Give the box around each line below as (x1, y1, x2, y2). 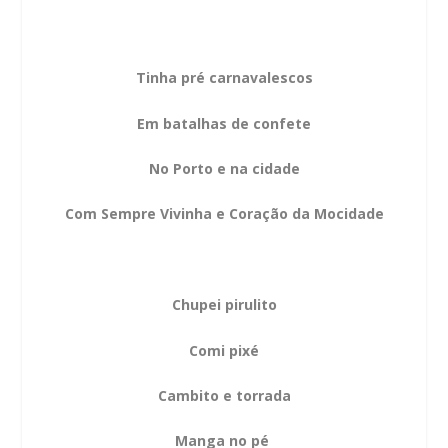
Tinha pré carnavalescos (135, 68, 313, 88)
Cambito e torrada (157, 385, 291, 405)
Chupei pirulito (171, 295, 277, 315)
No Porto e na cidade (148, 159, 300, 178)
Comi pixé (189, 340, 259, 360)
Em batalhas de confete (137, 113, 311, 133)
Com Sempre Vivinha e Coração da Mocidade (64, 204, 384, 224)
